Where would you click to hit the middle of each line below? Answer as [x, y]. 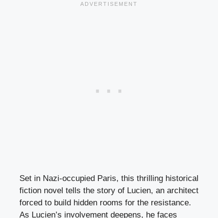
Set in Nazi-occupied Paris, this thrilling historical [109, 178]
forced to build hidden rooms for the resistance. [105, 202]
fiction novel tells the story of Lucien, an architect [109, 190]
